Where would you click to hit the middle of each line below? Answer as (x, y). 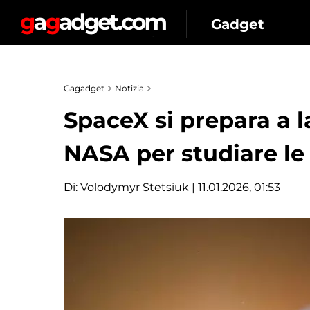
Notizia (129, 88)
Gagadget (84, 88)
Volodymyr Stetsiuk (135, 187)
